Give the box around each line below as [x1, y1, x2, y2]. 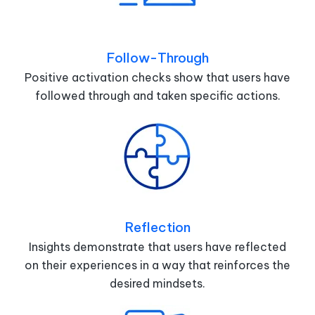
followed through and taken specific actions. [34, 88, 281, 103]
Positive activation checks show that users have [25, 70, 290, 84]
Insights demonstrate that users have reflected [29, 239, 286, 254]
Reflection [124, 218, 191, 236]
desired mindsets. [110, 276, 205, 290]
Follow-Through [106, 49, 209, 66]
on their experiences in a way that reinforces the [25, 257, 290, 272]
